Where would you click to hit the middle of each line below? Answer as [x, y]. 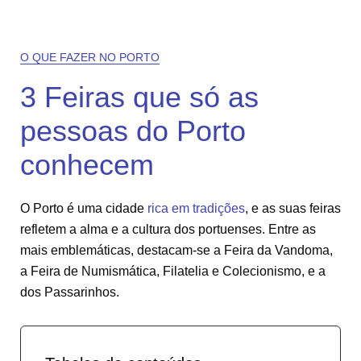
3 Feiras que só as [139, 97]
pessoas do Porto [133, 131]
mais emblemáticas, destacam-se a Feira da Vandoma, [176, 250]
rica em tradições [196, 208]
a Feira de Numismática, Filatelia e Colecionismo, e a [173, 271]
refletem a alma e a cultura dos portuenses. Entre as [168, 229]
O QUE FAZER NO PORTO [90, 57]
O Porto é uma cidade [84, 208]
